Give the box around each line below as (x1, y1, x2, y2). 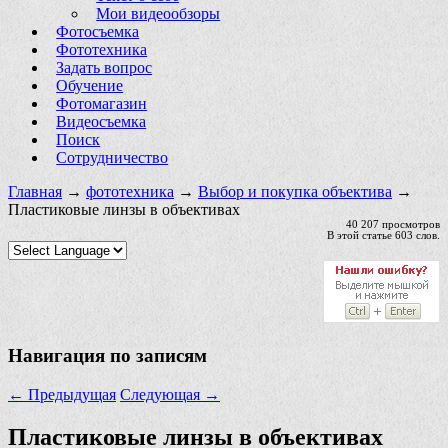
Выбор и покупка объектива (198, 182, 392, 200)
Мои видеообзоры (96, 4, 221, 22)
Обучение (56, 76, 124, 94)
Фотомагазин (56, 94, 148, 112)
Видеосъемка (56, 112, 147, 130)
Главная (8, 182, 62, 200)
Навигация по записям (8, 345, 207, 367)
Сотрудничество (56, 148, 169, 166)
